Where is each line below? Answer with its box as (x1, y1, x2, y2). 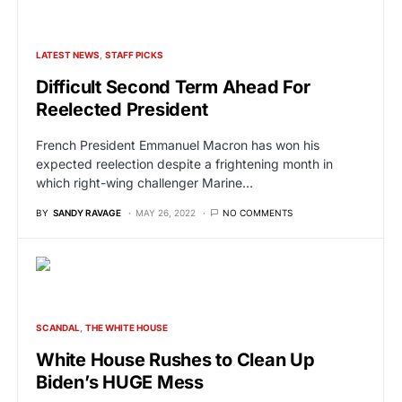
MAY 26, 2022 (135, 206, 196, 218)
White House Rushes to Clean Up (36, 348, 315, 371)
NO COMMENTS (223, 206, 293, 218)
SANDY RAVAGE (53, 206, 121, 218)
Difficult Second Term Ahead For (36, 75, 310, 98)
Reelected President (36, 98, 208, 120)
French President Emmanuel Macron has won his (36, 136, 319, 153)
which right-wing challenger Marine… (36, 174, 253, 190)
